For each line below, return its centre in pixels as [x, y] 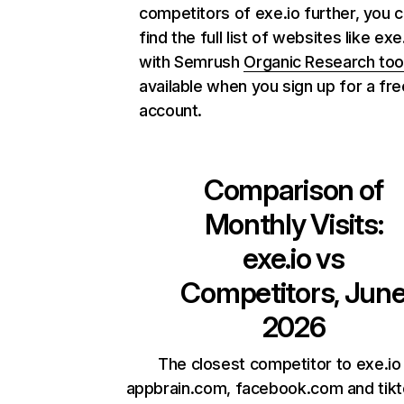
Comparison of [294, 190]
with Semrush [192, 62]
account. [171, 110]
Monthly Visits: [294, 224]
